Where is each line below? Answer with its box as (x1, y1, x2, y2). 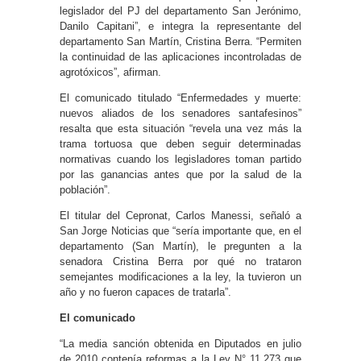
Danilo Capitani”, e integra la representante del (60, 19, 301, 32)
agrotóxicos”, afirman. (60, 65, 161, 78)
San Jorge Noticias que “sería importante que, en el (60, 224, 301, 237)
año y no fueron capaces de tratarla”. (60, 285, 231, 298)
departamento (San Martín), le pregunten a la (60, 239, 301, 252)
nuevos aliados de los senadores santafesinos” (60, 106, 301, 119)
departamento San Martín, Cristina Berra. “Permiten (60, 35, 301, 48)
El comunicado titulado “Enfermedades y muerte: (60, 91, 301, 104)
